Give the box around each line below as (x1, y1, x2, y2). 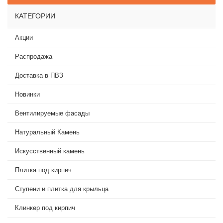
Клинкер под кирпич (15, 204, 75, 212)
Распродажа (15, 53, 52, 61)
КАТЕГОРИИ (15, 12, 55, 20)
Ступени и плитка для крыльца (15, 185, 109, 193)
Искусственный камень (15, 147, 85, 155)
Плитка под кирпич (15, 166, 72, 174)
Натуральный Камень (15, 128, 80, 136)
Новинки (15, 91, 40, 99)
